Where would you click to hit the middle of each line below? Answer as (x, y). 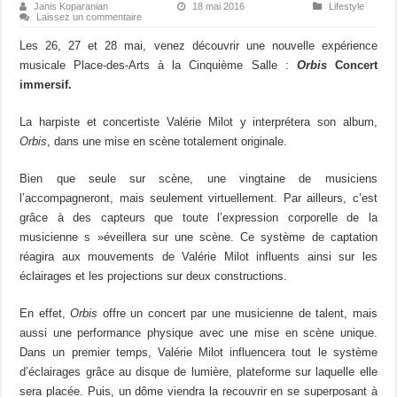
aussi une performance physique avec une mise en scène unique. (198, 332)
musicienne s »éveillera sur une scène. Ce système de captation (198, 237)
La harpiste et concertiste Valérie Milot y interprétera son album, (198, 121)
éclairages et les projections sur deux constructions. (154, 276)
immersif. (46, 84)
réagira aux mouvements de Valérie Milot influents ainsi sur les (198, 256)
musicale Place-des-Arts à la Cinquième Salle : (158, 65)
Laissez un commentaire (90, 16)
